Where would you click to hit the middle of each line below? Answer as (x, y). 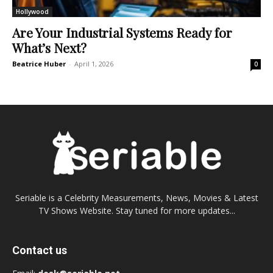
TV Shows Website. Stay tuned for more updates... (136, 211)
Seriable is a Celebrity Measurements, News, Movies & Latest (136, 198)
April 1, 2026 (94, 63)
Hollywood (32, 11)
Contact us (40, 250)
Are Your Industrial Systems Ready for (122, 32)
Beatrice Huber (39, 63)
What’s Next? (49, 47)
